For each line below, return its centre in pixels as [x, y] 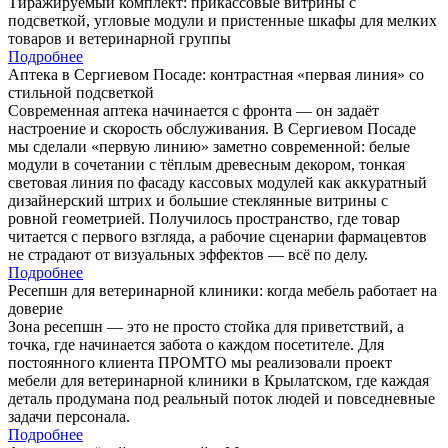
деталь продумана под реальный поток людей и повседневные [221, 399]
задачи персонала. [69, 417]
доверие [35, 309]
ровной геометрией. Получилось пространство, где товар [204, 219]
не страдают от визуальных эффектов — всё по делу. [188, 255]
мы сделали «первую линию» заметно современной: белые [209, 147]
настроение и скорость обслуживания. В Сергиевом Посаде [212, 129]
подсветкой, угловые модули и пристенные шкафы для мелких [222, 21]
